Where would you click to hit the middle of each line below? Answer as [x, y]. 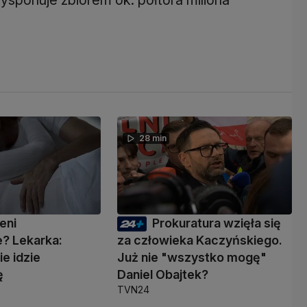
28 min [152, 138]
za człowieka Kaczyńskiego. [199, 240]
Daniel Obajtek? [162, 274]
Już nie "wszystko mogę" [192, 257]
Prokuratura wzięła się [216, 223]
